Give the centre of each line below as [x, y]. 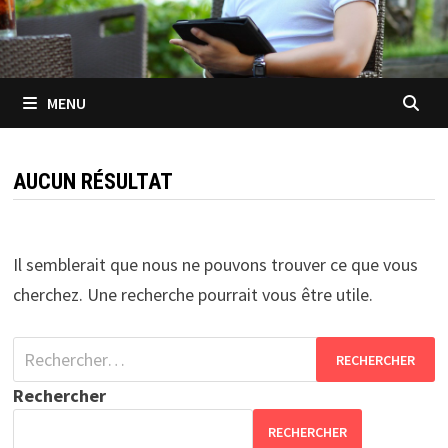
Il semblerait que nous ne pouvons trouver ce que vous [215, 265]
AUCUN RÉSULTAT [92, 182]
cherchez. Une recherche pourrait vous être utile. [192, 295]
